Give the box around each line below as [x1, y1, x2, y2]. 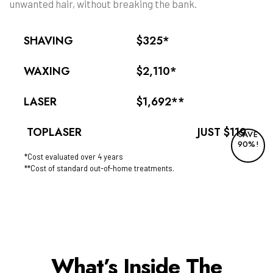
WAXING [24, 63, 70, 79]
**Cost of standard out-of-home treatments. [24, 163, 174, 173]
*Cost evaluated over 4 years [24, 151, 123, 161]
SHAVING [24, 32, 73, 49]
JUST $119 [197, 124, 246, 140]
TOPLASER [27, 124, 82, 140]
